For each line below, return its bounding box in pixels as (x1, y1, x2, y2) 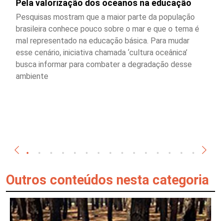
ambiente (16, 71, 48, 81)
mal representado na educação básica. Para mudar (16, 36, 189, 45)
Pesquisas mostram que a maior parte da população (16, 12, 195, 22)
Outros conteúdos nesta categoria (6, 172, 209, 188)
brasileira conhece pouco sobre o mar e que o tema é (16, 24, 199, 34)
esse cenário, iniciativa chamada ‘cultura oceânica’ (16, 47, 187, 57)
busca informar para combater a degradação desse (16, 59, 192, 69)
